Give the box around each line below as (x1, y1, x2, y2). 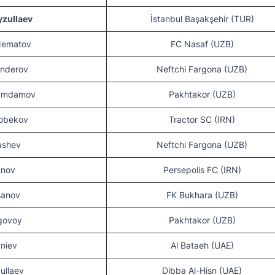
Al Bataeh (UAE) (170, 240, 234, 251)
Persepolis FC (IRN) (163, 165, 241, 176)
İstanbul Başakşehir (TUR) (150, 14, 254, 25)
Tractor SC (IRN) (169, 114, 235, 125)
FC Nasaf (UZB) (170, 39, 234, 50)
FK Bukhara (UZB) (166, 190, 238, 201)
